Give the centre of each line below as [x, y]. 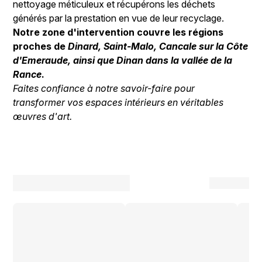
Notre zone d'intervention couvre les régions [118, 32]
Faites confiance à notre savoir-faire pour [104, 89]
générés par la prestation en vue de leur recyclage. [119, 18]
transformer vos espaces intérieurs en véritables [118, 103]
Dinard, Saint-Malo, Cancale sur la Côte [158, 46]
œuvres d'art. [43, 117]
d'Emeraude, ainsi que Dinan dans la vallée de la [123, 61]
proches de [41, 46]
